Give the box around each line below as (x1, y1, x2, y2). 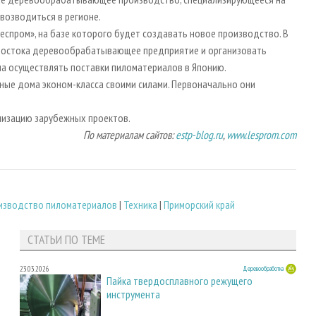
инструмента (107, 287, 160, 302)
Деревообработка (243, 264, 284, 274)
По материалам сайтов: (83, 128, 176, 142)
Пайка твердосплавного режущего (107, 274, 253, 288)
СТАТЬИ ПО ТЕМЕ (27, 231, 105, 248)
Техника (123, 197, 157, 212)
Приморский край (164, 197, 235, 212)
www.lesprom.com (226, 128, 296, 142)
